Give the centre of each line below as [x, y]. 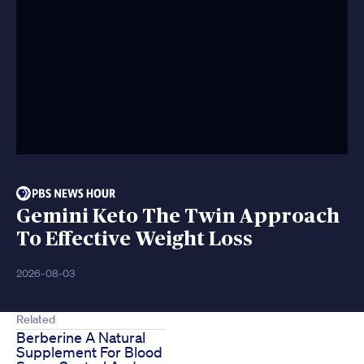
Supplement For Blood [89, 352]
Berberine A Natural [81, 338]
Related [36, 320]
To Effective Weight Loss [134, 240]
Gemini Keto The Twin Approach [178, 217]
